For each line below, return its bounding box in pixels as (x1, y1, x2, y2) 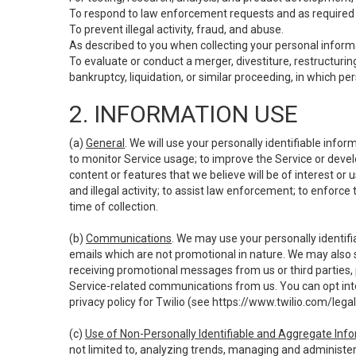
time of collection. (69, 200, 158, 213)
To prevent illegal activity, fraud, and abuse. (69, 23, 284, 36)
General (86, 137, 125, 149)
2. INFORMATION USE (69, 100, 298, 128)
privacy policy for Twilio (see (69, 296, 212, 308)
